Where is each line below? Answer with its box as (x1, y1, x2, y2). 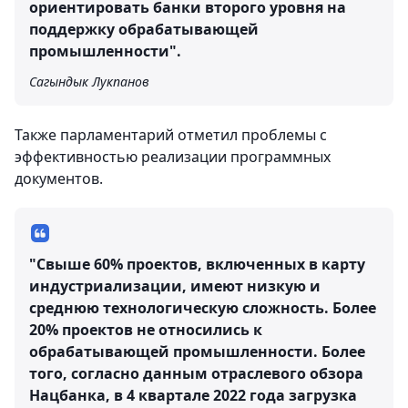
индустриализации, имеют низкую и (29, 276, 321, 296)
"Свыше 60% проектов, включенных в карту (29, 254, 365, 274)
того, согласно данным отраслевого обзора (29, 363, 363, 383)
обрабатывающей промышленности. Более (29, 342, 365, 362)
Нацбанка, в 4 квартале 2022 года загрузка (29, 385, 357, 405)
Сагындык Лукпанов (29, 73, 149, 90)
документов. (15, 168, 107, 189)
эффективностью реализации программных (15, 147, 331, 167)
